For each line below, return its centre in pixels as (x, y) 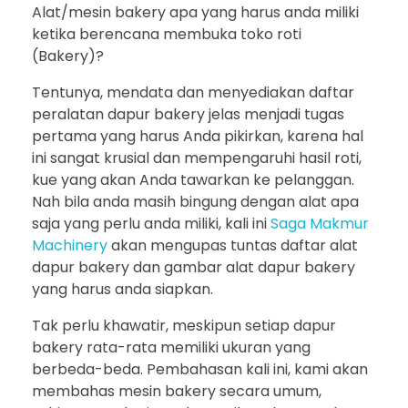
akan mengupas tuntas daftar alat (233, 246)
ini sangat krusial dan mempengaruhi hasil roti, (197, 158)
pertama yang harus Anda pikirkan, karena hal (198, 137)
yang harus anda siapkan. (122, 290)
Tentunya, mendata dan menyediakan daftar (193, 93)
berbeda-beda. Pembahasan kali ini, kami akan (200, 370)
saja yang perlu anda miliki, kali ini (151, 224)
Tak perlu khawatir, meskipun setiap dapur (184, 326)
